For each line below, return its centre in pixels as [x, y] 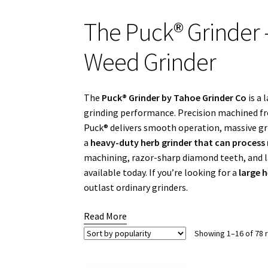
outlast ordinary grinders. [136, 187]
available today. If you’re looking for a [162, 172]
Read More [106, 216]
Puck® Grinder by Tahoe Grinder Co [174, 97]
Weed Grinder [150, 62]
